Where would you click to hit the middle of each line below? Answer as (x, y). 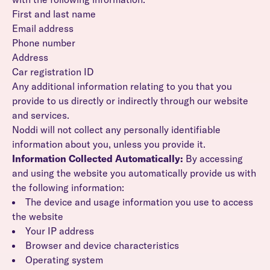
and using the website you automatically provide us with (134, 173)
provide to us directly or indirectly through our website (130, 101)
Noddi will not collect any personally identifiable (116, 130)
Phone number (44, 43)
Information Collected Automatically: (98, 159)
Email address (43, 28)
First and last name (54, 14)
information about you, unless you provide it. (109, 144)
